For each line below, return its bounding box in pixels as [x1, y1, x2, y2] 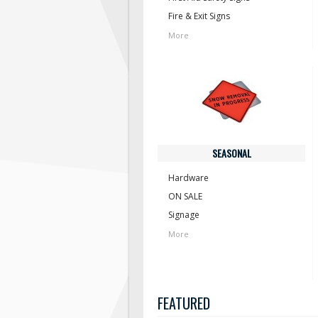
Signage [168, 209, 199, 221]
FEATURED [158, 292, 210, 314]
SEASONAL [212, 146, 251, 160]
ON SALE [168, 190, 202, 202]
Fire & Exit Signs [168, 10, 230, 22]
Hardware [168, 172, 209, 184]
